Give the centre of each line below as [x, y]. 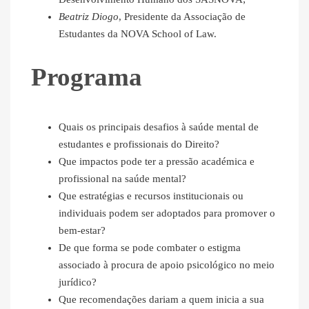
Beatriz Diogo [89, 17]
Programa [87, 77]
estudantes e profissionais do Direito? [139, 144]
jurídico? [78, 282]
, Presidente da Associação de [182, 17]
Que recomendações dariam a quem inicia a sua [161, 300]
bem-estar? [82, 231]
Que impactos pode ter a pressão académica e [157, 162]
